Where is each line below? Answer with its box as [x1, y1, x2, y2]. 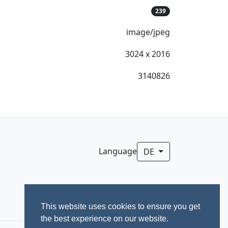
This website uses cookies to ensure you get [41, 202, 200, 211]
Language [99, 146, 137, 157]
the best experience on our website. [41, 214, 168, 223]
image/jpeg [126, 26, 170, 38]
